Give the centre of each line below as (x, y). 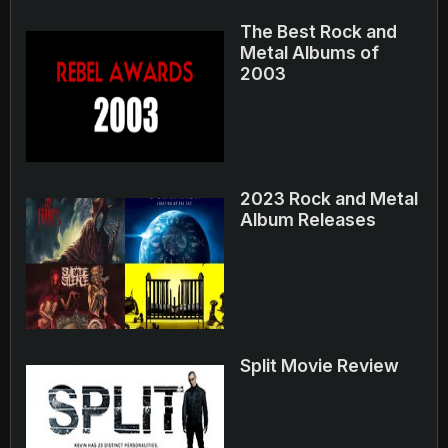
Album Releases (308, 219)
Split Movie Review (319, 365)
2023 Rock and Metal (329, 198)
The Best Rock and (318, 31)
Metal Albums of (309, 52)
